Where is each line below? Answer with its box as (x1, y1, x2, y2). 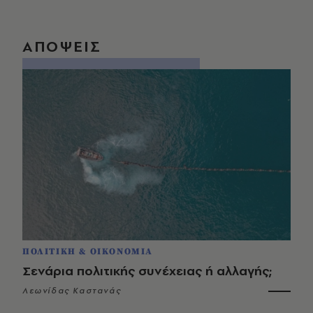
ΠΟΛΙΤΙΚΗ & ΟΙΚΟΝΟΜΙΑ (22, 245, 153, 257)
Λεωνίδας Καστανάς (22, 284, 122, 296)
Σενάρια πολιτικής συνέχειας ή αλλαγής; (22, 261, 272, 279)
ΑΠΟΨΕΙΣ (22, 35, 101, 57)
